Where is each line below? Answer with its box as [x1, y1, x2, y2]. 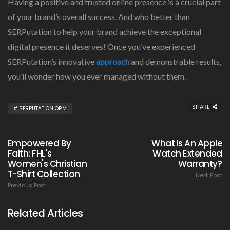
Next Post [196, 171, 222, 180]
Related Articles [8, 206, 83, 221]
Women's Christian [8, 158, 87, 170]
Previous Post [8, 181, 47, 190]
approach [94, 56, 129, 67]
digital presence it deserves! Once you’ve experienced [8, 42, 195, 52]
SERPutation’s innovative [8, 56, 94, 67]
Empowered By [8, 137, 71, 150]
